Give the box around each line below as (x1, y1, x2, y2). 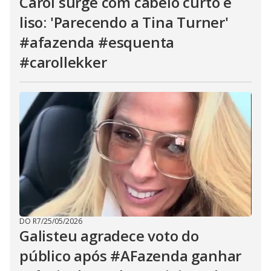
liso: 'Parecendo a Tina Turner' (19, 12, 229, 32)
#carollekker (19, 52, 107, 72)
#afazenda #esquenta (19, 32, 175, 52)
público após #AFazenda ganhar (19, 246, 242, 266)
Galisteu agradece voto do (19, 226, 199, 246)
